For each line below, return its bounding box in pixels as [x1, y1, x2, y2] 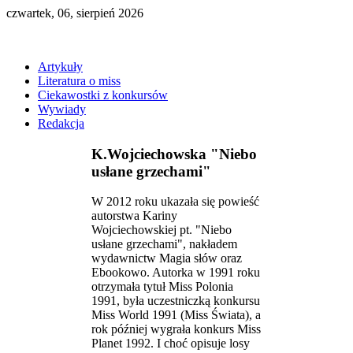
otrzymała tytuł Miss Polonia [91, 280, 233, 294]
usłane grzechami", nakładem [91, 237, 237, 251]
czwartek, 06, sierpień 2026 [6, 6, 143, 20]
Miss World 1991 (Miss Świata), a [91, 308, 261, 322]
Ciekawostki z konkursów [38, 88, 168, 102]
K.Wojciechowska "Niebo [91, 145, 257, 162]
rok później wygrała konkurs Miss [91, 322, 261, 336]
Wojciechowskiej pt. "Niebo [91, 223, 232, 237]
